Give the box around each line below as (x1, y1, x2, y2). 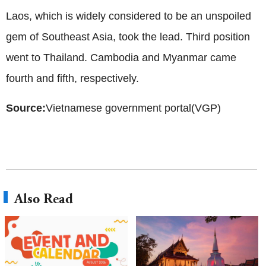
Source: (6, 102, 46, 115)
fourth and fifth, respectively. (6, 72, 139, 85)
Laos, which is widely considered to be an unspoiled (6, 10, 251, 23)
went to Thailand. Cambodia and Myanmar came (6, 52, 236, 64)
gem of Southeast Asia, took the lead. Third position (6, 31, 250, 43)
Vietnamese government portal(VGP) (46, 102, 221, 115)
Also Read (14, 191, 73, 207)
